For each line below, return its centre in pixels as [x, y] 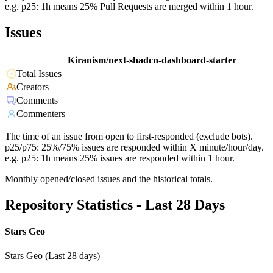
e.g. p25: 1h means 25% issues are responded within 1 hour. [120, 158]
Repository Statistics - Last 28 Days [115, 205]
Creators [33, 87]
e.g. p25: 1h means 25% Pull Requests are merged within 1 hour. [129, 7]
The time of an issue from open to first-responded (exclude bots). [129, 136]
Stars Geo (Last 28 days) [52, 255]
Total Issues [39, 74]
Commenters [41, 114]
